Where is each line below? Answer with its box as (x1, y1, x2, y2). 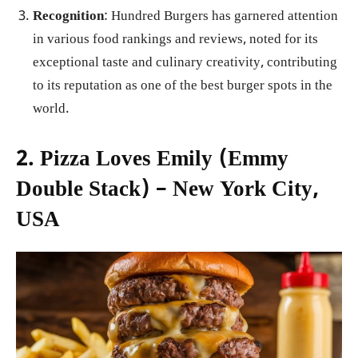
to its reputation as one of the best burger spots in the (33, 77, 332, 96)
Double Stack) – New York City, (16, 176, 319, 205)
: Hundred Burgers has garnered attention (104, 7, 338, 26)
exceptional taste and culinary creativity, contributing (33, 54, 337, 73)
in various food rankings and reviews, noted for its (33, 30, 318, 50)
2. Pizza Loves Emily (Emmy (16, 145, 288, 175)
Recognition (33, 7, 104, 26)
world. (33, 100, 70, 119)
